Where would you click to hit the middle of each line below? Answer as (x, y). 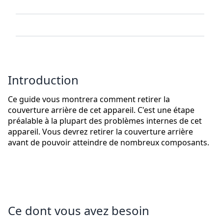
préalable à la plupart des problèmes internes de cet (105, 121)
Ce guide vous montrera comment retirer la (89, 99)
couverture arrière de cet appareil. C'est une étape (101, 110)
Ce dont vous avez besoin (79, 211)
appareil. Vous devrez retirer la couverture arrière (100, 132)
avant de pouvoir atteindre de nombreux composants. (109, 143)
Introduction (43, 80)
